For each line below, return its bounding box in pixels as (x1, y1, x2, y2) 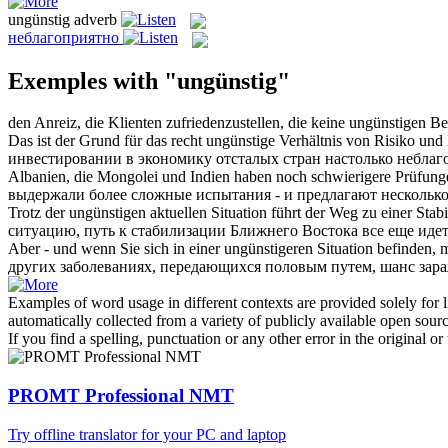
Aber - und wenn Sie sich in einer (8, 240, 224, 258)
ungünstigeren (224, 240, 313, 258)
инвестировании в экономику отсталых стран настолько (8, 150, 397, 168)
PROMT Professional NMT (8, 385, 234, 407)
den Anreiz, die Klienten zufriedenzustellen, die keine (8, 114, 349, 132)
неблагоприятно (8, 29, 119, 47)
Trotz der (8, 204, 69, 222)
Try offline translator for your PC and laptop (8, 425, 286, 443)
